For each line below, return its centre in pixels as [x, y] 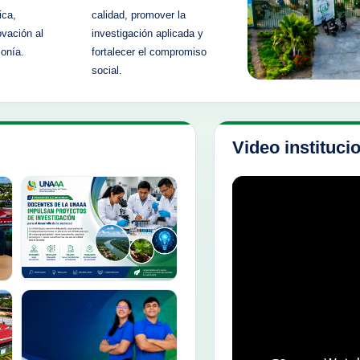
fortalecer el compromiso [149, 52]
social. [106, 71]
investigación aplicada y [147, 34]
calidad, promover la [138, 15]
